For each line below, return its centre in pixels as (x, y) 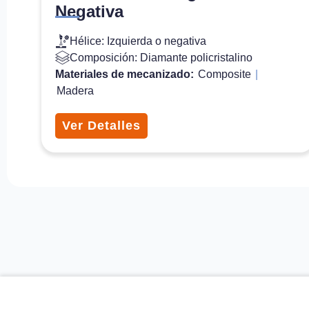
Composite (225, 74)
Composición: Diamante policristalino (161, 57)
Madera (75, 90)
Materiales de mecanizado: (126, 74)
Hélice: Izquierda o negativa (138, 41)
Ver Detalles (101, 125)
